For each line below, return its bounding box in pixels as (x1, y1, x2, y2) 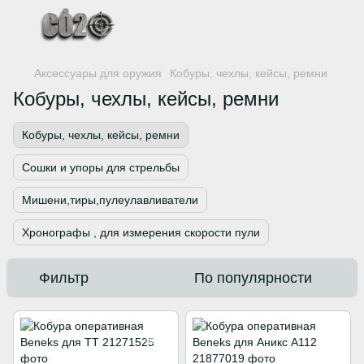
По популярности (194, 270, 312, 286)
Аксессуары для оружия (34, 67, 162, 80)
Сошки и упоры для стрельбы (22, 161, 180, 174)
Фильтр (39, 270, 89, 286)
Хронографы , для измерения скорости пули (22, 226, 260, 239)
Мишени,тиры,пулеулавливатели (22, 193, 198, 206)
